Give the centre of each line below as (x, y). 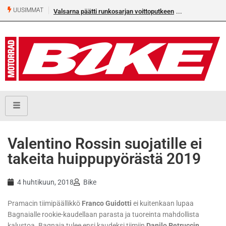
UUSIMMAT (27, 10)
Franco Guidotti (107, 204)
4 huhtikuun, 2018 (45, 182)
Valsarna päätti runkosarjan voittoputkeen (114, 11)
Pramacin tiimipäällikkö (45, 204)
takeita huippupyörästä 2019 (104, 159)
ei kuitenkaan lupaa (163, 204)
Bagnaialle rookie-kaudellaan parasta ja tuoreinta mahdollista (103, 215)
